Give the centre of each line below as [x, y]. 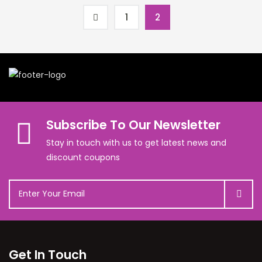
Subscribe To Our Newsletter [133, 125]
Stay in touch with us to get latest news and [136, 142]
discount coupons [83, 157]
